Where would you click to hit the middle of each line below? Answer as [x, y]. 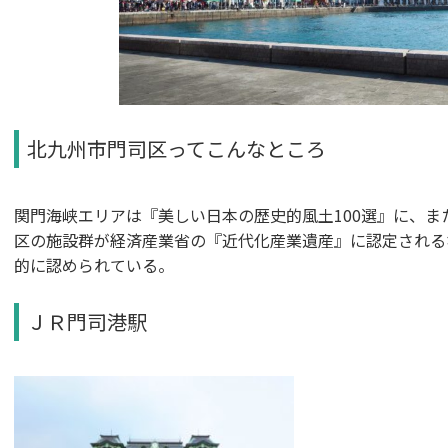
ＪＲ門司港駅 [87, 322]
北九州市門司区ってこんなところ [176, 149]
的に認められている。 [94, 265]
